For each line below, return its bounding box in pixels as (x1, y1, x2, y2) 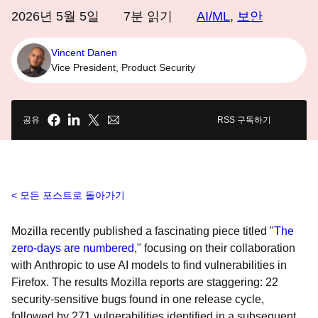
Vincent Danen (51, 47, 117, 58)
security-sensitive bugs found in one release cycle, (11, 293, 264, 305)
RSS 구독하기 (217, 115, 271, 125)
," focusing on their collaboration (134, 242, 295, 254)
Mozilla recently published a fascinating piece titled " (11, 225, 274, 237)
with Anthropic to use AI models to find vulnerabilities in (11, 259, 287, 271)
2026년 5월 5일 (11, 9, 99, 23)
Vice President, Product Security (51, 62, 195, 73)
